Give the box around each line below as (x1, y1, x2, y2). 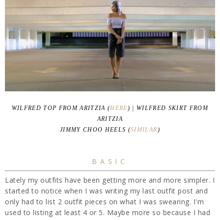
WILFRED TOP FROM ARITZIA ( (11, 104, 110, 111)
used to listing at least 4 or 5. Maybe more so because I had (5, 207, 210, 217)
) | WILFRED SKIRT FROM (127, 104, 209, 111)
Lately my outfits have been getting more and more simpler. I (5, 175, 215, 185)
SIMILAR (131, 126, 158, 133)
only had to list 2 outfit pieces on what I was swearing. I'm (5, 196, 204, 206)
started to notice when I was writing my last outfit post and (5, 186, 208, 195)
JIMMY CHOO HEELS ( (60, 126, 131, 133)
